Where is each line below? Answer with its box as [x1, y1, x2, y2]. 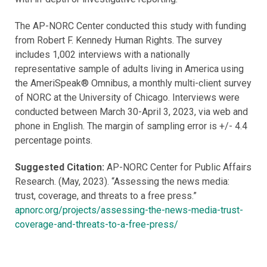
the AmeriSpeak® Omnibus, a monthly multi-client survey [15, 77, 252, 89]
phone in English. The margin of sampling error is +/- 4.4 [15, 120, 247, 132]
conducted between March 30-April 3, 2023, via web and [15, 106, 248, 118]
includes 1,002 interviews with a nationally [15, 49, 190, 61]
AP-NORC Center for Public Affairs [107, 162, 252, 173]
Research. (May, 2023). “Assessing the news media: [15, 176, 229, 188]
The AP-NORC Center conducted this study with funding [15, 20, 246, 32]
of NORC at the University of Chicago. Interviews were [15, 92, 240, 104]
